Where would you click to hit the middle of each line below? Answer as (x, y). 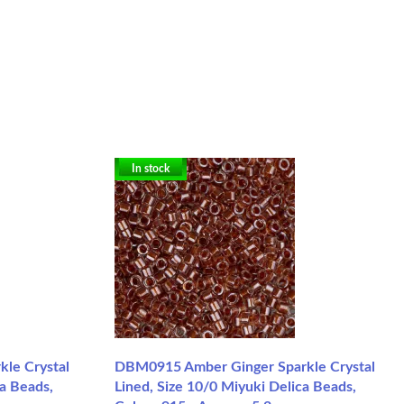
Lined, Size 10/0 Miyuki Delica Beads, (235, 386)
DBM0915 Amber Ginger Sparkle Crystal (245, 367)
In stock (151, 168)
